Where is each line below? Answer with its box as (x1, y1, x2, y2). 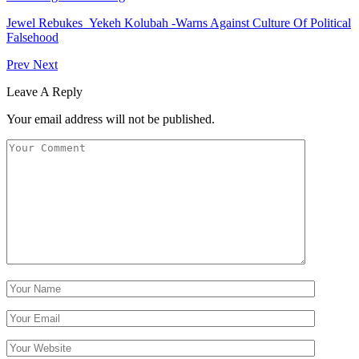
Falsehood (6, 30, 58, 44)
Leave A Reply (6, 84, 83, 99)
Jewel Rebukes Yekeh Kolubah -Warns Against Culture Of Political (6, 15, 351, 30)
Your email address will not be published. (6, 111, 215, 126)
